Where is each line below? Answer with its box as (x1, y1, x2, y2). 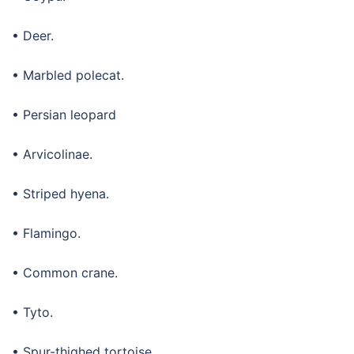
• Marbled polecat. (12, 66, 124, 83)
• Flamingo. (12, 224, 81, 241)
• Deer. (12, 27, 54, 43)
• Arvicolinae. (12, 145, 92, 162)
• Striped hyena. (12, 185, 109, 201)
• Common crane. (12, 264, 118, 281)
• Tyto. (12, 303, 53, 320)
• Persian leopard (12, 106, 116, 122)
